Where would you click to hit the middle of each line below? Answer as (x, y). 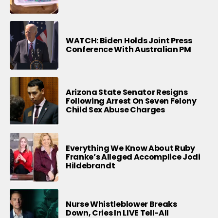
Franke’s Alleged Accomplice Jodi (133, 157)
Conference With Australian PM (128, 50)
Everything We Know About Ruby (130, 148)
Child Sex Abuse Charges (115, 110)
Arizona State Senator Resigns (127, 92)
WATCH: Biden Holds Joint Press (129, 41)
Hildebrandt (91, 166)
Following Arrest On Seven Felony (131, 101)
